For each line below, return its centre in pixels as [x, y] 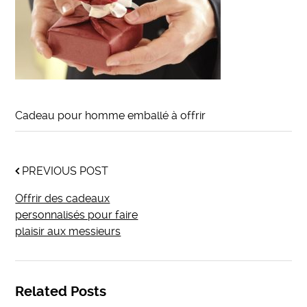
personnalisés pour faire [77, 215]
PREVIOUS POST [64, 171]
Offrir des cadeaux [63, 199]
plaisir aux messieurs [68, 232]
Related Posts [61, 292]
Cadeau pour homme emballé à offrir [111, 116]
